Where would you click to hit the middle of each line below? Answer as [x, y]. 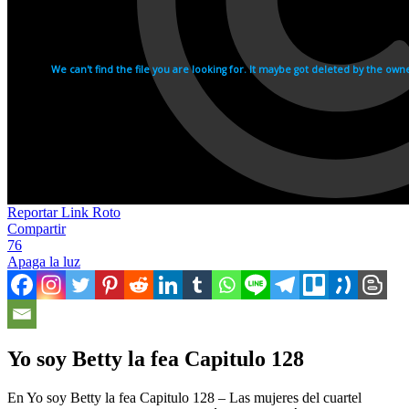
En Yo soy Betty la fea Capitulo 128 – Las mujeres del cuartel [184, 397]
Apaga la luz [44, 261]
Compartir [37, 228]
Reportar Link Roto [64, 212]
